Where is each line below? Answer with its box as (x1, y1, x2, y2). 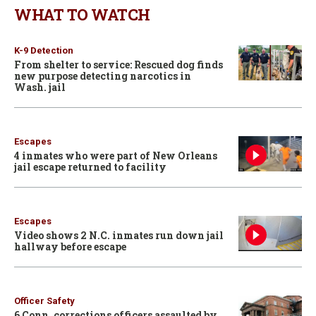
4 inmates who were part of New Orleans (14, 148, 217, 162)
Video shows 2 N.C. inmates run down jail (14, 228, 224, 242)
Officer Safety (14, 295, 75, 306)
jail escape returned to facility (14, 159, 166, 174)
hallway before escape (14, 239, 126, 253)
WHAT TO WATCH (14, 4, 150, 25)
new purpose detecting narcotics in (14, 68, 191, 83)
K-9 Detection (14, 44, 73, 56)
